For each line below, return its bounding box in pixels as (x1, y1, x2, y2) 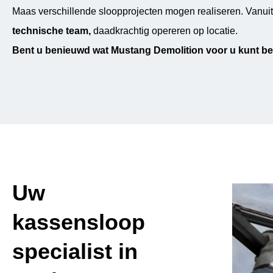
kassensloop (12, 210, 145, 235)
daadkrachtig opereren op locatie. (91, 26, 238, 36)
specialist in (12, 239, 138, 264)
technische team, (12, 26, 91, 36)
